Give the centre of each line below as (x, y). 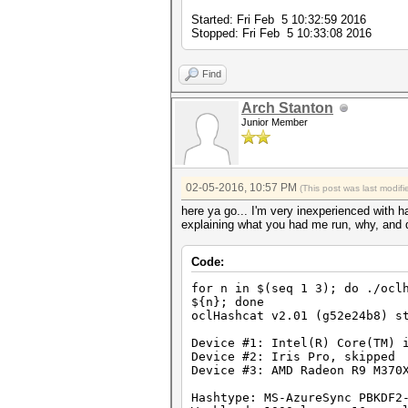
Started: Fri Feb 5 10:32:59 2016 (279, 20)
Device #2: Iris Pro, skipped (293, 357)
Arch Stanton (287, 108)
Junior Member (275, 122)
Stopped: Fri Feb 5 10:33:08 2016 (281, 33)
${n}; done (228, 302)
